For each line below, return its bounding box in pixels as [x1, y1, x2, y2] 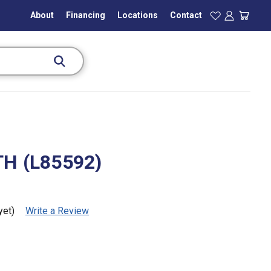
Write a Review [25, 204, 89, 217]
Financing [65, 10, 105, 20]
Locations [117, 10, 158, 20]
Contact [169, 10, 202, 20]
